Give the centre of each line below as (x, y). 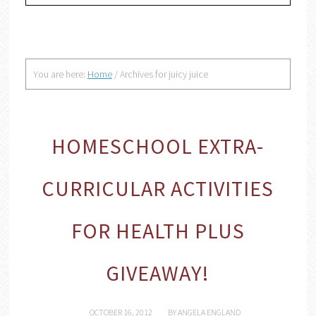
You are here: (60, 74)
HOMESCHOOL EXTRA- (158, 146)
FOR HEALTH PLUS (158, 231)
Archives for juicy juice (163, 74)
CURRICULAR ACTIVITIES (158, 188)
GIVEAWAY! (158, 273)
